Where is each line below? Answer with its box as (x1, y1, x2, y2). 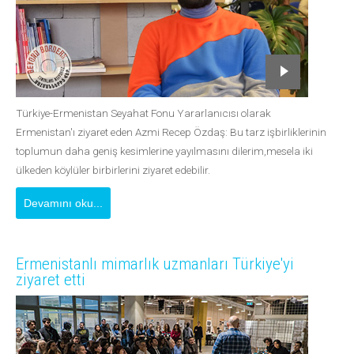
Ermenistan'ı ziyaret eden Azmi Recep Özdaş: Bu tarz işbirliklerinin (16, 126, 326, 138)
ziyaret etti (16, 270, 85, 289)
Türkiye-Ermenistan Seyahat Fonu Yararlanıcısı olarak (16, 107, 271, 119)
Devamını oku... (24, 197, 103, 209)
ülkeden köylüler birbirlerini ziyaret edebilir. (16, 164, 213, 176)
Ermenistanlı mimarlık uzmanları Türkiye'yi (16, 254, 294, 273)
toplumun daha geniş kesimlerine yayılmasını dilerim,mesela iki (16, 145, 313, 157)
